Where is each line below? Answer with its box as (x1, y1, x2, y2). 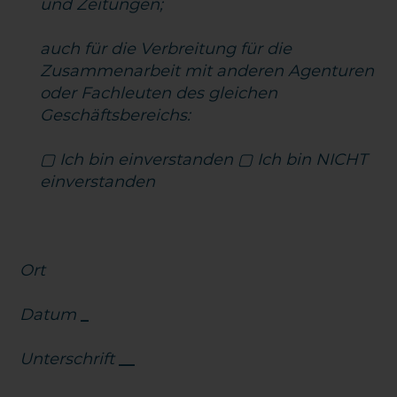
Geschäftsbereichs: (40, 105, 191, 125)
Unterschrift (19, 349, 120, 369)
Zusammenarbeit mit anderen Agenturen (40, 61, 375, 81)
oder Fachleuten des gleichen (40, 83, 278, 103)
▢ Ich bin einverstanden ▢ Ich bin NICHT (40, 150, 368, 169)
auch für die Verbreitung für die (40, 39, 292, 58)
